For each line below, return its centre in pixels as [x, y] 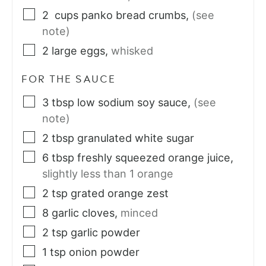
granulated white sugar [136, 138]
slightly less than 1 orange [108, 174]
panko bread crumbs [134, 15]
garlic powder [105, 233]
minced [139, 213]
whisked [132, 51]
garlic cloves [83, 213]
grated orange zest [120, 194]
